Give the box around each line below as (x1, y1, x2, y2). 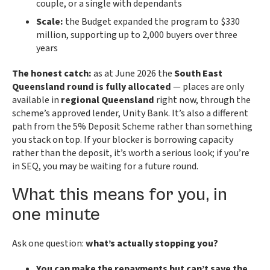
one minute (12, 204, 100, 225)
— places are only (171, 80, 244, 93)
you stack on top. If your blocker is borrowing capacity (12, 133, 233, 146)
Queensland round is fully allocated (12, 80, 171, 93)
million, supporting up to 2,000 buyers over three (36, 28, 237, 42)
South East (174, 67, 222, 80)
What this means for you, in (12, 184, 227, 205)
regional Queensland (61, 93, 154, 107)
